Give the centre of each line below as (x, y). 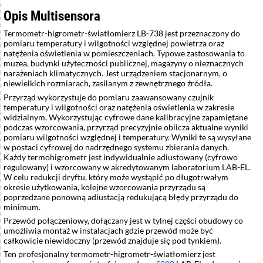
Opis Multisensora (52, 16)
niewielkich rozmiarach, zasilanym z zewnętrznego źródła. (108, 83)
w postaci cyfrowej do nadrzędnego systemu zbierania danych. (116, 147)
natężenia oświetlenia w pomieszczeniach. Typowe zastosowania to (124, 53)
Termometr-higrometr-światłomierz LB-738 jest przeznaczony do (122, 33)
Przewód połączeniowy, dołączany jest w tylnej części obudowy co (123, 220)
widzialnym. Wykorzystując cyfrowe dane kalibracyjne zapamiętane (126, 117)
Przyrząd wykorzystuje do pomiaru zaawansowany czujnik (109, 97)
